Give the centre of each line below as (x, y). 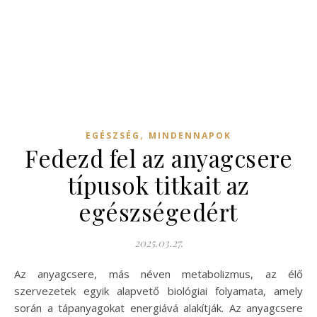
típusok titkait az (158, 185)
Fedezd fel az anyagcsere (158, 158)
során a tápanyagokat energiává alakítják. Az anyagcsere (158, 308)
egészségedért (158, 212)
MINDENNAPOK (190, 136)
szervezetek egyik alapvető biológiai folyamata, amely (158, 291)
